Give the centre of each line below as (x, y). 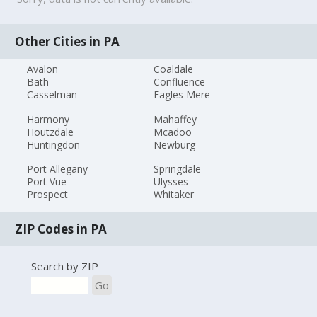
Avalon (43, 69)
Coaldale (173, 69)
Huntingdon (54, 144)
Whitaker (173, 195)
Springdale (177, 169)
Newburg (174, 144)
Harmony (48, 119)
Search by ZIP (64, 266)
